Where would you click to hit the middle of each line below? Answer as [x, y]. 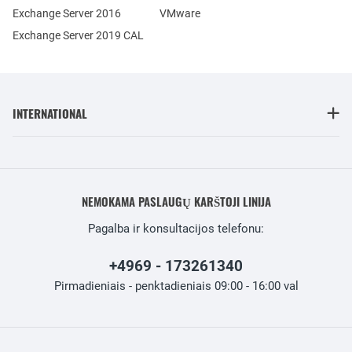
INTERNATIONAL [50, 113]
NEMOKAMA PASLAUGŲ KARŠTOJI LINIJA [176, 201]
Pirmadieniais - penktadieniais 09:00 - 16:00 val [176, 286]
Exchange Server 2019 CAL [78, 35]
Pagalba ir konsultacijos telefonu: [176, 229]
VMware [180, 13]
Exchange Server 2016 [67, 13]
